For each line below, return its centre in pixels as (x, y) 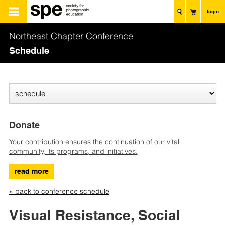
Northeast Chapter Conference (71, 36)
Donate (24, 125)
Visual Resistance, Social (94, 215)
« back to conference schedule (59, 192)
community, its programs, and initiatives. (73, 151)
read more (31, 172)
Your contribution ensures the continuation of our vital (94, 142)
